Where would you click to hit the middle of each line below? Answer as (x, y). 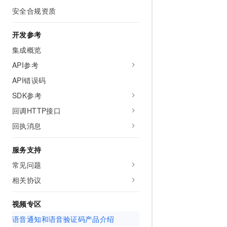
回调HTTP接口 (37, 110)
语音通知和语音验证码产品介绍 (63, 219)
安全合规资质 (34, 11)
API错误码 (29, 80)
